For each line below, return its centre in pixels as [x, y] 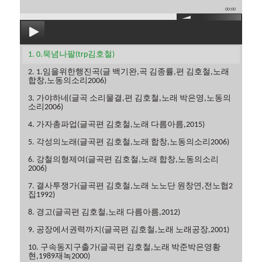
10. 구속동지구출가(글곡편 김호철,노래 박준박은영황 [125, 248]
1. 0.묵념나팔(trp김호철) [72, 55]
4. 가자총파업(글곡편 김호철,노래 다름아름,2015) [117, 125]
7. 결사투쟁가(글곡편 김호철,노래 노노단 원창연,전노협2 [131, 187]
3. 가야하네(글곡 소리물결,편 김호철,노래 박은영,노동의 [130, 99]
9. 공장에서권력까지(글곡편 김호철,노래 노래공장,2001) [129, 230]
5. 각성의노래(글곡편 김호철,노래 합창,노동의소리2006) [129, 143]
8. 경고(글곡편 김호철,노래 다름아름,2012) [104, 213]
